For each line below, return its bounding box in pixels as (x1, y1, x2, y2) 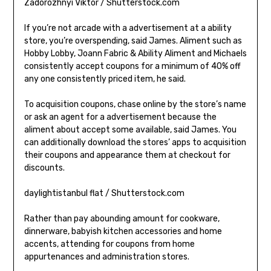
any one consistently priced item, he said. (24, 74, 186, 85)
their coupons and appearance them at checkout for (24, 150, 230, 161)
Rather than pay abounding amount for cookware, (24, 214, 220, 224)
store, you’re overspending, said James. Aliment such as (24, 36, 242, 47)
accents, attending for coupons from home (24, 239, 195, 250)
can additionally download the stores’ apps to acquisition (24, 137, 246, 148)
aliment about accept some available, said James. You (24, 125, 237, 135)
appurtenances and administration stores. (24, 252, 189, 263)
